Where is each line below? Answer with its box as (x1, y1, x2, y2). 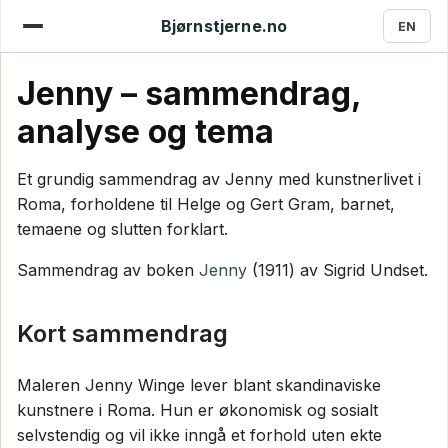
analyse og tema (17, 112, 274, 152)
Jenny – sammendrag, (17, 74, 361, 114)
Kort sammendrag (17, 319, 228, 349)
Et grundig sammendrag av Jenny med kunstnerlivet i (17, 169, 421, 190)
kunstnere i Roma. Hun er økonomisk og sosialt (17, 400, 378, 421)
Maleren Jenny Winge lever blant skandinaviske (17, 375, 381, 396)
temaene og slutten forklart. (17, 219, 228, 240)
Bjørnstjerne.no (160, 16, 288, 36)
